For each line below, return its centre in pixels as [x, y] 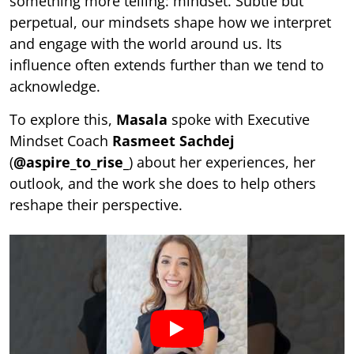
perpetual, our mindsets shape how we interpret [170, 22]
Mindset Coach [61, 141]
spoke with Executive [239, 119]
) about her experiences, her [222, 162]
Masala [142, 119]
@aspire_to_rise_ [71, 162]
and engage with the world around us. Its [146, 43]
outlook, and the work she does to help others [163, 183]
